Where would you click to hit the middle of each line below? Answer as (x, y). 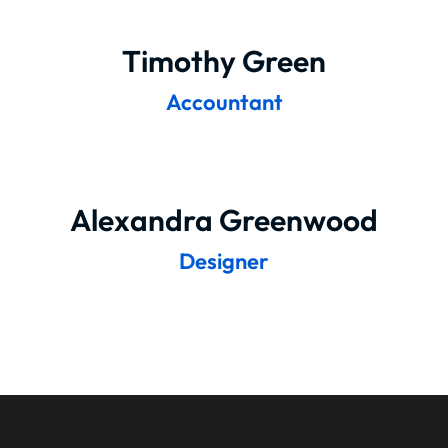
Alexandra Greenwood (224, 220)
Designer (224, 261)
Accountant (224, 102)
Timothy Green (224, 61)
